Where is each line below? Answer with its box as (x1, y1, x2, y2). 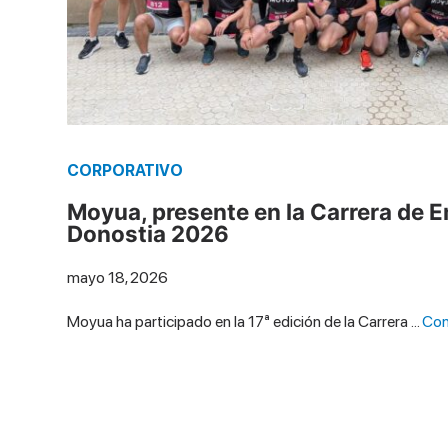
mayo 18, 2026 (67, 268, 169, 288)
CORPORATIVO (67, 161, 184, 181)
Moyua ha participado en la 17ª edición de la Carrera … (67, 312, 423, 332)
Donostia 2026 (67, 220, 230, 248)
